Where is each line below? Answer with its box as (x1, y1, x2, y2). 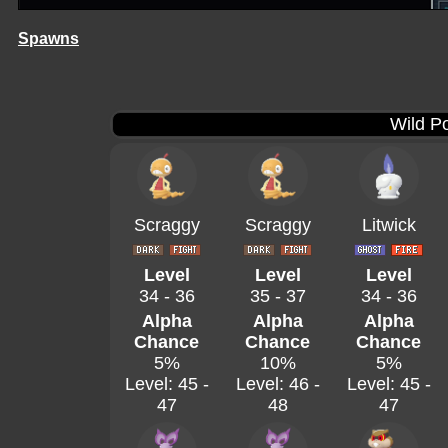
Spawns (18, 30, 79, 47)
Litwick (361, 215, 416, 235)
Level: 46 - (235, 374, 320, 394)
